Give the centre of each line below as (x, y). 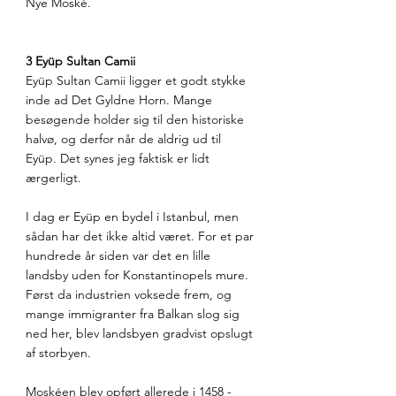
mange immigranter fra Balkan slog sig (134, 314)
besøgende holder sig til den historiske (137, 120)
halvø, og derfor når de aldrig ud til (125, 139)
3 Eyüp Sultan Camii (80, 61)
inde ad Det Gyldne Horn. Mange (121, 100)
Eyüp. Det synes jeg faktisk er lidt (119, 159)
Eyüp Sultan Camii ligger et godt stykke (137, 81)
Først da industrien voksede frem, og (130, 295)
